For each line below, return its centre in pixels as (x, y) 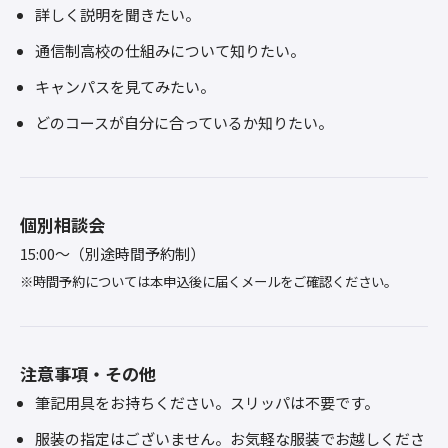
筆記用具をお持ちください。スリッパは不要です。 (207, 402)
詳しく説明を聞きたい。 (117, 14)
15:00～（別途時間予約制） (112, 253)
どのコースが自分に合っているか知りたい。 (184, 122)
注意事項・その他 (88, 373)
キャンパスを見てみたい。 (125, 86)
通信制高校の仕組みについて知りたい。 (170, 50)
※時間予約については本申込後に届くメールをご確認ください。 (208, 281)
